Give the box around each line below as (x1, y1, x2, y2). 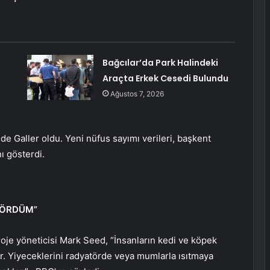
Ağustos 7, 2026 (110, 89, 164, 99)
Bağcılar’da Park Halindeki (102, 57, 218, 69)
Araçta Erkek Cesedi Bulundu (102, 72, 228, 85)
